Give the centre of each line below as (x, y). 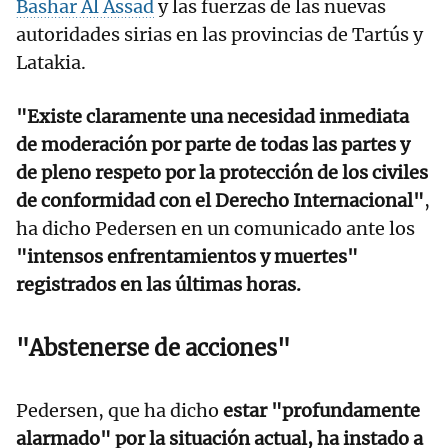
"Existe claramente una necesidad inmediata (212, 117)
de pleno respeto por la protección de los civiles (222, 173)
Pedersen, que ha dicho (117, 411)
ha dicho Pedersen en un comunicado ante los (215, 229)
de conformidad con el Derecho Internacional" (220, 201)
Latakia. (51, 63)
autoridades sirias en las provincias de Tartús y (219, 35)
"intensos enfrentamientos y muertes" (187, 257)
